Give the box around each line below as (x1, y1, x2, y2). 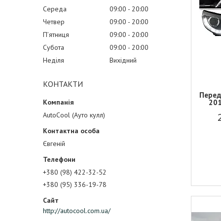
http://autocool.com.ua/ (43, 206, 110, 215)
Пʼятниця (43, 30, 69, 39)
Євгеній (43, 139, 65, 148)
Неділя (43, 56, 64, 65)
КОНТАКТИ (43, 79, 83, 89)
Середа (43, 4, 67, 13)
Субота (43, 43, 64, 52)
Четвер (43, 17, 65, 26)
